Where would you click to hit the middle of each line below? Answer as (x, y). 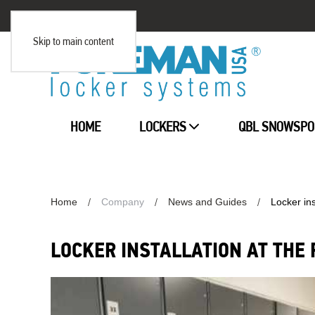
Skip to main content (73, 41)
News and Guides (207, 202)
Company (123, 202)
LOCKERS (163, 127)
